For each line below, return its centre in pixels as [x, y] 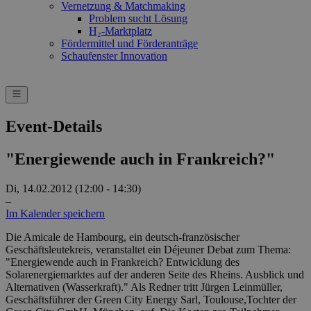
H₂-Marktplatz [120, 31]
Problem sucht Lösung [138, 18]
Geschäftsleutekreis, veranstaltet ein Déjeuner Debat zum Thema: [148, 249]
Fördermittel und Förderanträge [129, 43]
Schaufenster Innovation [114, 56]
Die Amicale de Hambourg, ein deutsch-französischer [123, 237]
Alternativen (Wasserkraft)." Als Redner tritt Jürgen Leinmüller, [144, 287]
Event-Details [54, 126]
